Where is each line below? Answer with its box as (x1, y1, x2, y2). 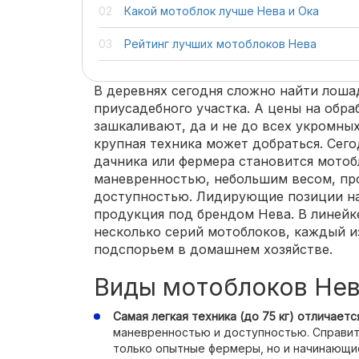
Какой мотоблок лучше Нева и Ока (124, 4, 319, 18)
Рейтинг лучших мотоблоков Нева (124, 37, 317, 50)
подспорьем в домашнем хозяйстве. (94, 241, 333, 257)
